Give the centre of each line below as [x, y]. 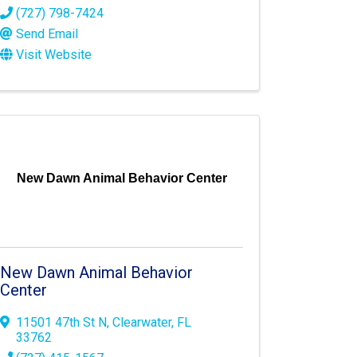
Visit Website [54, 55]
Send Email [47, 34]
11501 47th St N [62, 323]
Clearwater [142, 323]
